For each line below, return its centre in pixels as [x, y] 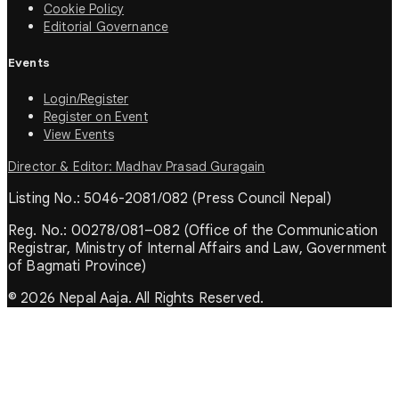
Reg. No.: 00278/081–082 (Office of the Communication [193, 230]
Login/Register [86, 98]
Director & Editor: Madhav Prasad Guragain [137, 166]
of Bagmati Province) [77, 266]
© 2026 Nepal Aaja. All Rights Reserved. [136, 298]
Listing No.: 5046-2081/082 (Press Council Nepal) [170, 198]
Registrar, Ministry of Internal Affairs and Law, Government [198, 248]
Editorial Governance [106, 26]
